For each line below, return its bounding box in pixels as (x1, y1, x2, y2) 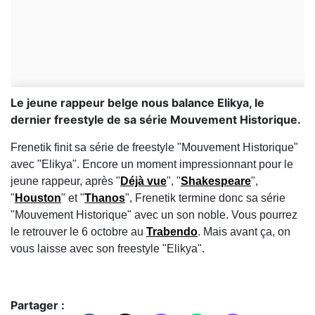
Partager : (11, 298, 65, 313)
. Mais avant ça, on (198, 226, 290, 238)
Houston (15, 192, 61, 205)
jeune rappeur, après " (11, 175, 120, 188)
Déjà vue (120, 175, 167, 188)
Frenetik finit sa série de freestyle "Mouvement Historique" (11, 141, 298, 154)
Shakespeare (181, 175, 251, 188)
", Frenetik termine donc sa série (125, 192, 285, 205)
